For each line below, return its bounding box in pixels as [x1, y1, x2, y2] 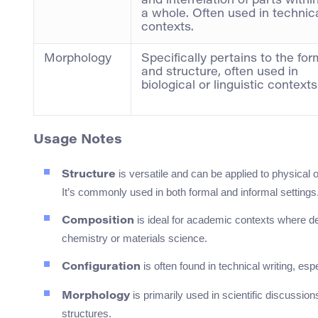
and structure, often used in [141, 66, 298, 78]
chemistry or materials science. [62, 231, 207, 244]
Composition [62, 215, 134, 226]
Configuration [62, 261, 141, 273]
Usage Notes [33, 133, 122, 147]
